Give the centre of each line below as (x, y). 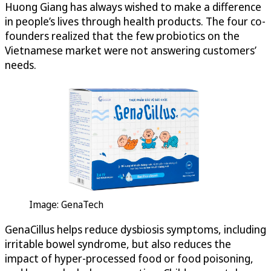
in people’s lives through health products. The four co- (135, 21)
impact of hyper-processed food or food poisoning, (129, 258)
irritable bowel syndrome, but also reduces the (118, 243)
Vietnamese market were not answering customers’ (131, 50)
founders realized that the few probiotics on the (122, 35)
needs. (21, 64)
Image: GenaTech (66, 204)
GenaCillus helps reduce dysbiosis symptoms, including (135, 229)
